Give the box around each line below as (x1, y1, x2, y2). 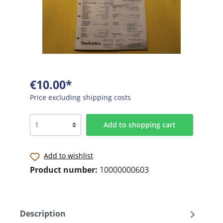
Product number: (30, 164, 100, 175)
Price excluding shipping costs (30, 92, 131, 102)
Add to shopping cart (103, 119, 176, 129)
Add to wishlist (44, 150, 93, 160)
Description (20, 208, 66, 220)
